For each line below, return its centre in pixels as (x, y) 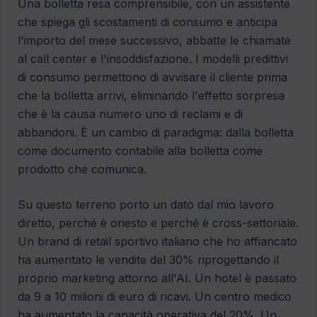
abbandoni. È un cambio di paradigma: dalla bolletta (156, 133)
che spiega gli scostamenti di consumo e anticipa (148, 22)
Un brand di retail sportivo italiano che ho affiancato (157, 242)
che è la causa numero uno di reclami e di (130, 114)
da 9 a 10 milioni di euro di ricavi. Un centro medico (155, 297)
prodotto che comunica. (82, 169)
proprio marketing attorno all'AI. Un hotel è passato (157, 278)
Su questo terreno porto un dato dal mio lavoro (146, 205)
